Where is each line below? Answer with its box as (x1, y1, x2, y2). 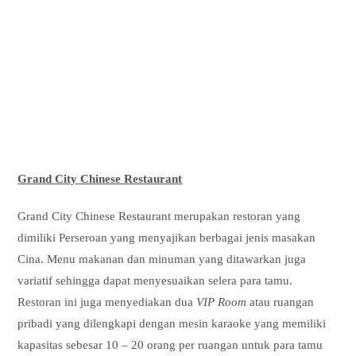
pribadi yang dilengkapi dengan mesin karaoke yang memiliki (17, 317, 327, 331)
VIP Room (196, 296, 247, 309)
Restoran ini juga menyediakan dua (17, 296, 197, 309)
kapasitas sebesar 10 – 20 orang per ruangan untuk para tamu (17, 339, 323, 352)
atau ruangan (246, 296, 315, 309)
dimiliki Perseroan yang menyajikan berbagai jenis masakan (17, 231, 316, 245)
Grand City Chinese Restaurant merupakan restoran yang (17, 210, 301, 223)
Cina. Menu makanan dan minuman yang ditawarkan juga (17, 253, 307, 266)
